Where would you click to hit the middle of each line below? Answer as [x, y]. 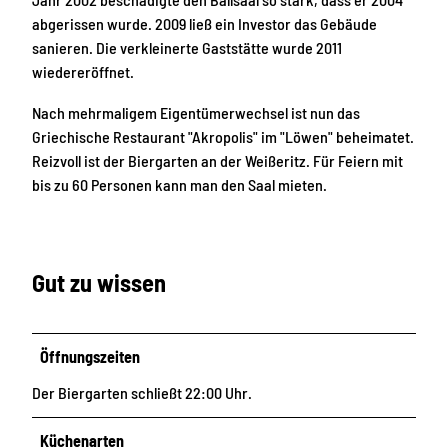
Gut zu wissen [99, 282]
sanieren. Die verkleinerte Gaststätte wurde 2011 [187, 48]
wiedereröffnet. [83, 72]
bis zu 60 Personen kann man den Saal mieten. [181, 184]
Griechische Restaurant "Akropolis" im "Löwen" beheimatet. [223, 136]
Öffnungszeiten [90, 356]
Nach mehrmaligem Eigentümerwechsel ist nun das [196, 112]
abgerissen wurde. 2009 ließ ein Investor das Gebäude [204, 24]
